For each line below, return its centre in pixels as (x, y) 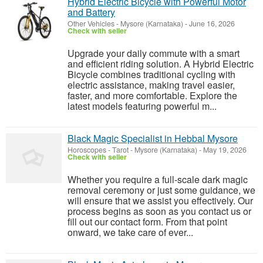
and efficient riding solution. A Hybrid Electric (161, 64)
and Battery (91, 12)
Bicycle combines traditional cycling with (151, 74)
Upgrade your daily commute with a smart (154, 53)
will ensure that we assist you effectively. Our (160, 200)
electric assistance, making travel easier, (151, 85)
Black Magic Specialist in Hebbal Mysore (153, 138)
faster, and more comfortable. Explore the (152, 95)
